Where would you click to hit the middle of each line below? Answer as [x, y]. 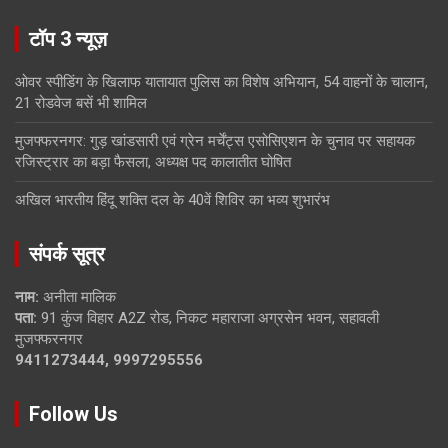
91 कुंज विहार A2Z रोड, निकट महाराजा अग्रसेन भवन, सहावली [208, 317]
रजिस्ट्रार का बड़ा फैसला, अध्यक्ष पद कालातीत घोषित [153, 161]
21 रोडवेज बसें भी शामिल [81, 102]
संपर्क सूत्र [67, 253]
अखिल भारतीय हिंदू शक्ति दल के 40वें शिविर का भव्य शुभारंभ [172, 199]
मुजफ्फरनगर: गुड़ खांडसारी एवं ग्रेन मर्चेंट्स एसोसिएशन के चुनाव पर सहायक [215, 140]
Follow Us [73, 413]
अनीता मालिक [77, 296]
